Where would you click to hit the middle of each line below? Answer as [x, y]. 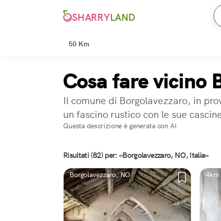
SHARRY [91, 18]
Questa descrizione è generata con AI [120, 126]
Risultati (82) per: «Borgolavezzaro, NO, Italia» [136, 155]
